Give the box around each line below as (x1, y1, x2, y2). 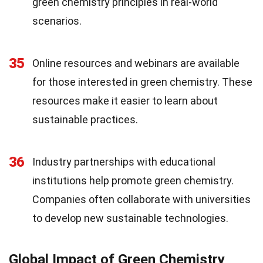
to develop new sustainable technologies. (32, 212, 228, 225)
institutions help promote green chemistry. (32, 174, 234, 187)
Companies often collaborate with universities (32, 193, 251, 206)
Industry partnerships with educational (32, 156, 215, 168)
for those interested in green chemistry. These (32, 76, 252, 89)
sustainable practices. (32, 113, 138, 126)
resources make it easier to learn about (32, 95, 218, 107)
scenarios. (32, 15, 82, 28)
